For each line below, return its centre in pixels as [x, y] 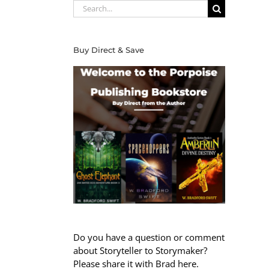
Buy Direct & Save [109, 50]
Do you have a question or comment [149, 237]
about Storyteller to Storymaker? [140, 251]
